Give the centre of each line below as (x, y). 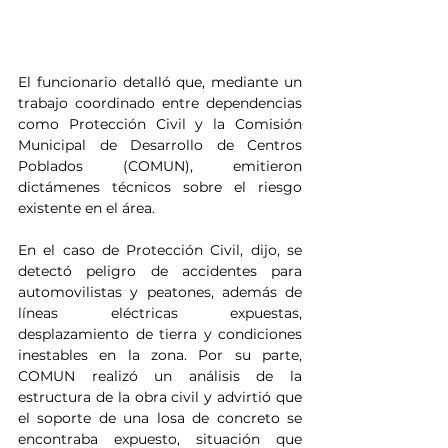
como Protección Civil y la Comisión (160, 124)
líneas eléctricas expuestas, (160, 313)
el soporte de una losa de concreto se (160, 418)
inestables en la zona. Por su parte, (160, 355)
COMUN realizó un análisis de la (160, 376)
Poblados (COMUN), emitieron (160, 166)
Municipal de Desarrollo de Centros (160, 145)
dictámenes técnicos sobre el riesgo (160, 187)
